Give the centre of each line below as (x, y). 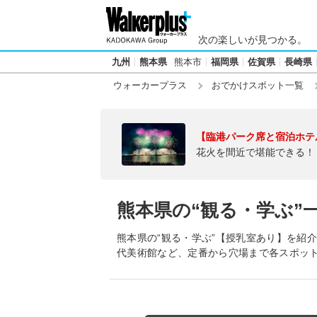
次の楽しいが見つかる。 (253, 40)
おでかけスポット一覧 (258, 85)
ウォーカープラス (150, 85)
